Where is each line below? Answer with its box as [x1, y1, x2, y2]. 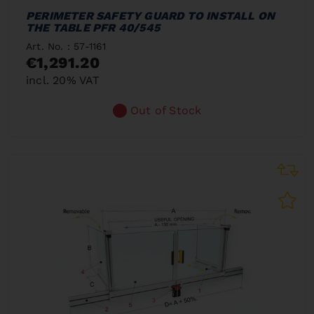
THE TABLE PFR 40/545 [26, 21, 160, 34]
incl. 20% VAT [26, 74, 100, 87]
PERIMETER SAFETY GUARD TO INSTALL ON [26, 9, 275, 22]
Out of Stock [130, 104, 202, 117]
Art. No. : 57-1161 [26, 41, 107, 52]
